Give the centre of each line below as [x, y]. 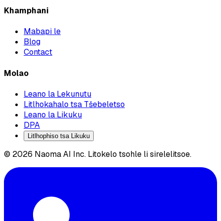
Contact [38, 52]
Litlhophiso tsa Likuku [59, 136]
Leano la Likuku [53, 114]
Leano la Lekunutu [57, 94]
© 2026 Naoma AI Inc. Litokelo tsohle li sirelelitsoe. [98, 154]
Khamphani [26, 10]
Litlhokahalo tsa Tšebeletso [74, 104]
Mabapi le [42, 32]
